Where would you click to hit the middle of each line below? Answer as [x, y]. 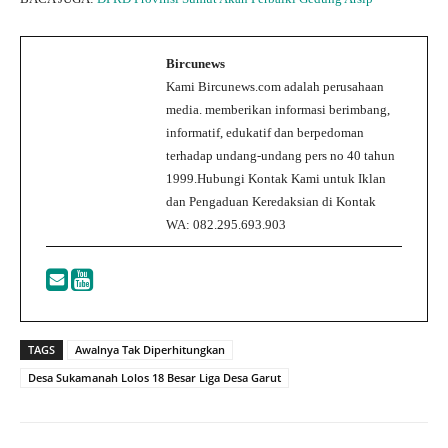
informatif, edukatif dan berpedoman [265, 132]
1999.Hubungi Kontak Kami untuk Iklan [276, 178]
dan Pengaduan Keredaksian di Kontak [271, 201]
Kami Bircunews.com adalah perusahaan [275, 86]
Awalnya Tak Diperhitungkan [150, 349]
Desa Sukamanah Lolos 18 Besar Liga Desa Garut [154, 377]
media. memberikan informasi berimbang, [278, 109]
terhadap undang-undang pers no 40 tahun [280, 155]
